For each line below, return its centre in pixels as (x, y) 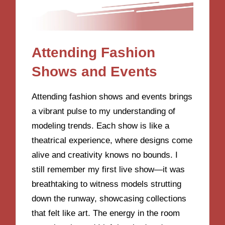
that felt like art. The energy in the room (106, 213)
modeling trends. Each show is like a (101, 126)
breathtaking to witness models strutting (107, 184)
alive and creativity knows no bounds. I (105, 155)
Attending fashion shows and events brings (112, 96)
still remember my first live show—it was (108, 169)
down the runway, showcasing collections (109, 198)
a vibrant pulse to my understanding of (104, 111)
